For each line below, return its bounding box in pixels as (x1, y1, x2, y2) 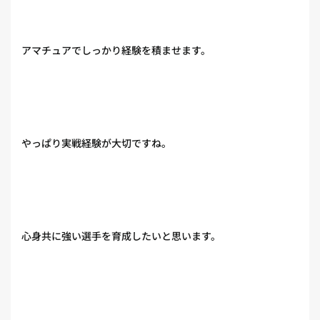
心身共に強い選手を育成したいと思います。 (21, 229, 221, 243)
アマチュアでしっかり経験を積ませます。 (21, 43, 211, 57)
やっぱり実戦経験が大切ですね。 (21, 136, 171, 150)
